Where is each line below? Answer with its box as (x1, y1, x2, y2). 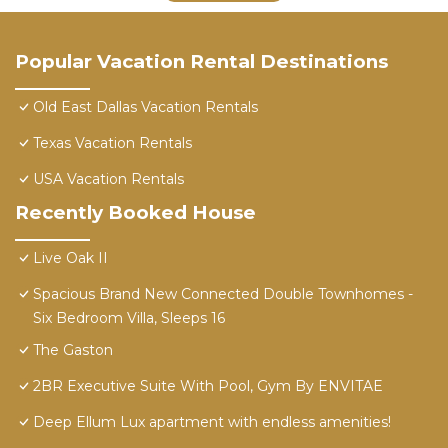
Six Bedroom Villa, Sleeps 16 (33, 309, 225, 328)
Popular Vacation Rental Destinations (15, 50, 388, 74)
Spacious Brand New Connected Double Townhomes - (33, 285, 413, 304)
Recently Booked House (15, 201, 256, 225)
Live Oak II (33, 249, 108, 268)
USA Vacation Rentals (33, 170, 184, 189)
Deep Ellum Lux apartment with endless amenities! (33, 413, 391, 432)
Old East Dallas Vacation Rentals (33, 98, 258, 117)
